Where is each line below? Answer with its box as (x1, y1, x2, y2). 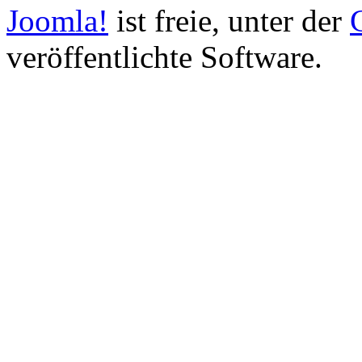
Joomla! (6, 3, 108, 39)
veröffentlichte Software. (6, 40, 322, 75)
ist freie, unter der (108, 3, 350, 39)
